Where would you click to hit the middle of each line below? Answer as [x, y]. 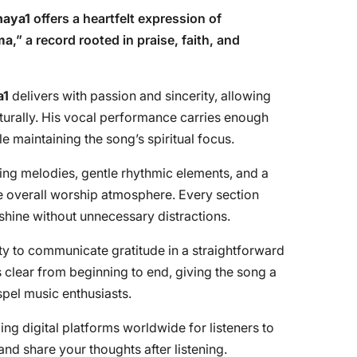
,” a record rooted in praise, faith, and [126, 40]
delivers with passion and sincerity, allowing [140, 96]
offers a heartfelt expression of [126, 18]
